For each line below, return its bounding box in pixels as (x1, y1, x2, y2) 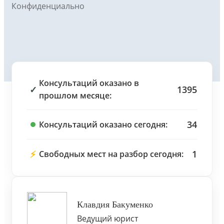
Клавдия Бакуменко (77, 199, 153, 209)
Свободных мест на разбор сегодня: (39, 148, 183, 159)
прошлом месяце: (39, 90, 111, 101)
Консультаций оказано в (39, 77, 139, 88)
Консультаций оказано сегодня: (39, 118, 167, 130)
